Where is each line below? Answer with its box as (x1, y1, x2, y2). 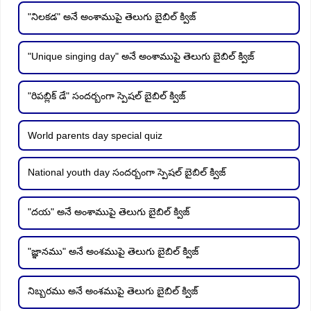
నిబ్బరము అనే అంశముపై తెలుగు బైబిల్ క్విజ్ (28, 285, 198, 296)
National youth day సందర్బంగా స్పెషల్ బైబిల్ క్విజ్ (28, 166, 226, 178)
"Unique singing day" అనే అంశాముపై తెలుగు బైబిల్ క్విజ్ (28, 50, 254, 62)
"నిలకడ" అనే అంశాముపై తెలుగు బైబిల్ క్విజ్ (28, 10, 196, 22)
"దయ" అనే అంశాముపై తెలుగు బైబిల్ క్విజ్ (28, 205, 190, 217)
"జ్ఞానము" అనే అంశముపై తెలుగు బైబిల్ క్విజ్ (28, 245, 199, 257)
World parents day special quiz (28, 129, 162, 141)
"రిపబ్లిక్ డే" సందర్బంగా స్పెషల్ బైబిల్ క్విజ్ (28, 90, 185, 101)
